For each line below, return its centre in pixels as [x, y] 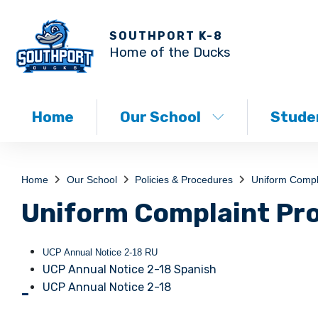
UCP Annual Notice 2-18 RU [100, 253]
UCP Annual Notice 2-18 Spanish [130, 270]
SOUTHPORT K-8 [166, 35]
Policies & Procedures [184, 180]
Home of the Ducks [170, 52]
